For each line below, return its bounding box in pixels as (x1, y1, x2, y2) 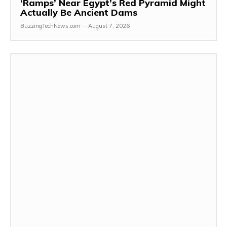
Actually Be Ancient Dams (20, 7, 137, 18)
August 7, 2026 (88, 22, 130, 29)
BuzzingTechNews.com (20, 22, 81, 29)
